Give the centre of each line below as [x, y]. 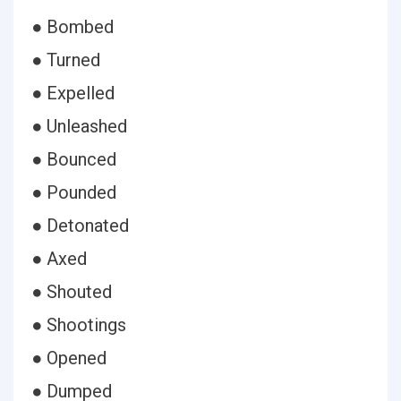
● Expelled [73, 93]
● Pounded [74, 192]
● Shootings [79, 325]
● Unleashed [79, 126]
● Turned [66, 60]
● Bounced [74, 159]
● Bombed [73, 27]
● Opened [69, 358]
